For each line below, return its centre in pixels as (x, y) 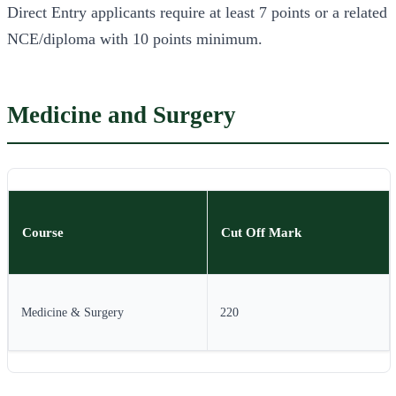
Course (43, 232)
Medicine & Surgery (72, 313)
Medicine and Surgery (122, 114)
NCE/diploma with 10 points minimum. (135, 38)
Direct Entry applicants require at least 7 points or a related (197, 12)
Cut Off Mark (262, 232)
